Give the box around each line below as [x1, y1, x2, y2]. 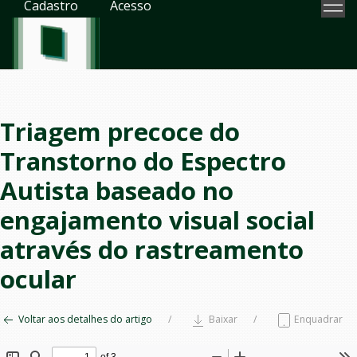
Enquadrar [292, 312, 343, 326]
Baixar [206, 312, 237, 326]
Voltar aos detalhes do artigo [16, 312, 152, 326]
